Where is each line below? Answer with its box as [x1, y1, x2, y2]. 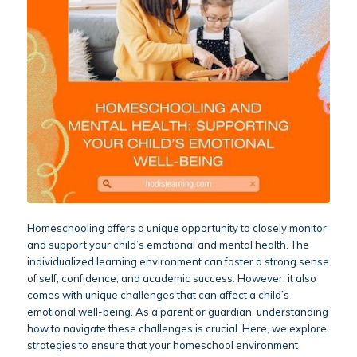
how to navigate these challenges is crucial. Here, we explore [26, 322, 327, 335]
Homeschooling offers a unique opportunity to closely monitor [26, 222, 327, 235]
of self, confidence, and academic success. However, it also [26, 272, 316, 285]
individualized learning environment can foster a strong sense [26, 255, 329, 269]
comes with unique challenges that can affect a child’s [26, 288, 289, 302]
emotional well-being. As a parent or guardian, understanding [26, 305, 328, 319]
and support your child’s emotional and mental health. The [26, 238, 309, 252]
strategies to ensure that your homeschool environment [26, 339, 298, 352]
